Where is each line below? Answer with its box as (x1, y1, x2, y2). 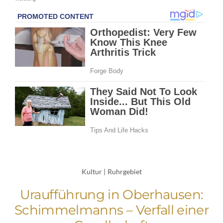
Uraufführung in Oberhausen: (19, 186, 204, 203)
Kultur (81, 167, 102, 176)
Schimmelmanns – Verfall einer (14, 202, 209, 218)
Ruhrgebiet (107, 167, 142, 176)
